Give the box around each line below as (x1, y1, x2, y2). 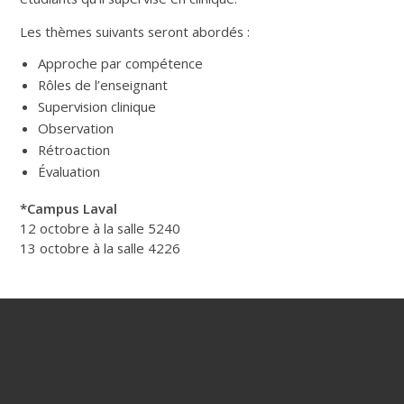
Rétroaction (38, 140, 111, 159)
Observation (38, 118, 115, 137)
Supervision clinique (38, 96, 157, 115)
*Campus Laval (20, 198, 118, 217)
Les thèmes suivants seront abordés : (20, 22, 251, 41)
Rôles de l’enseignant (38, 75, 169, 94)
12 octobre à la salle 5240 (20, 218, 181, 237)
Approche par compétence (38, 53, 204, 72)
